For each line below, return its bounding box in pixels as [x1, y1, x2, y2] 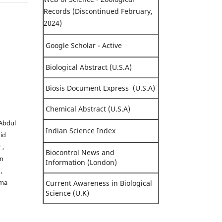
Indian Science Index [44, 125, 117, 135]
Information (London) [44, 157, 117, 167]
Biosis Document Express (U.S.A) [44, 83, 155, 93]
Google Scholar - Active [44, 40, 122, 50]
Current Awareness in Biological [44, 178, 154, 188]
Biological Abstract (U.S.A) [44, 62, 132, 72]
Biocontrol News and [44, 147, 116, 157]
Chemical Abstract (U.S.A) [44, 104, 130, 113]
